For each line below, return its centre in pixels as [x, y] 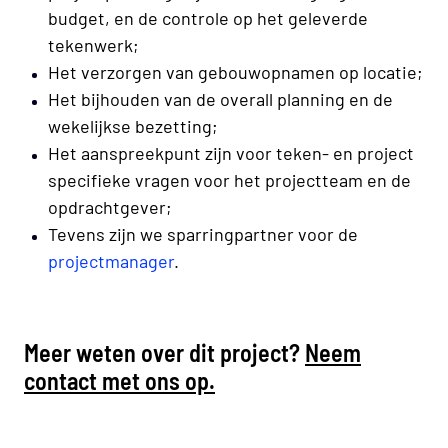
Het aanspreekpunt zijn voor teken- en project [231, 153]
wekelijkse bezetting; [133, 126]
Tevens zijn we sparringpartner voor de [203, 234]
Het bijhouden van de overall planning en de [220, 99]
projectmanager [111, 261]
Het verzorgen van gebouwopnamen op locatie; [235, 72]
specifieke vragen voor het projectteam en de [229, 180]
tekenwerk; [93, 45]
